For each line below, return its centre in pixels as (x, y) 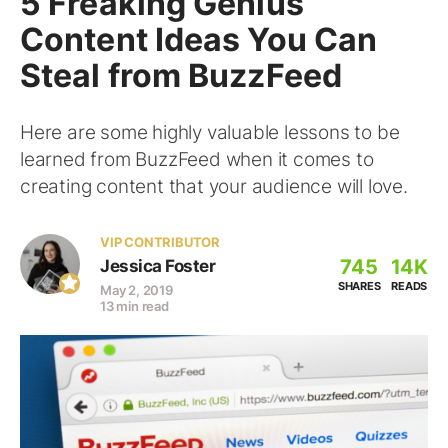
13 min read (134, 306)
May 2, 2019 (136, 290)
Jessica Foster (157, 266)
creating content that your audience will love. (214, 186)
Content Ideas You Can (199, 39)
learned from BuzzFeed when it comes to (197, 159)
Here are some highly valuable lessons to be (210, 132)
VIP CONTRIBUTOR (160, 242)
